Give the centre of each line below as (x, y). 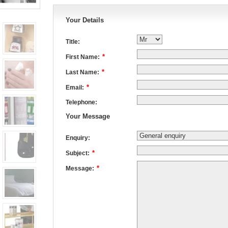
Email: (75, 88)
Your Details (85, 20)
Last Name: (82, 73)
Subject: (78, 153)
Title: (73, 42)
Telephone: (81, 103)
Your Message (88, 116)
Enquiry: (78, 138)
